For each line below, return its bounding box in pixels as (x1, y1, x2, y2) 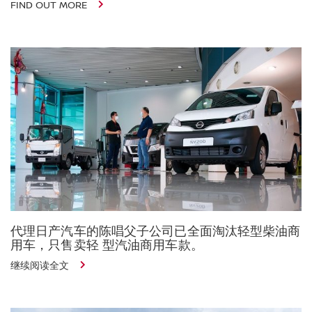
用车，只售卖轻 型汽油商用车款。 (10, 237, 203, 253)
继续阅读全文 (10, 260, 72, 272)
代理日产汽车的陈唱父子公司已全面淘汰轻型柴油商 (10, 224, 301, 239)
